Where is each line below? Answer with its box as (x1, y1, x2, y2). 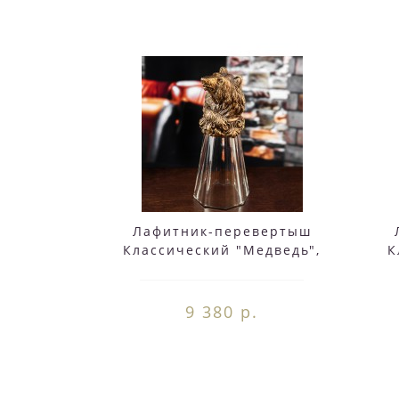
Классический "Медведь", (123, 241, 321, 258)
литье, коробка (164, 260, 280, 277)
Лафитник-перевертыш (132, 223, 312, 240)
